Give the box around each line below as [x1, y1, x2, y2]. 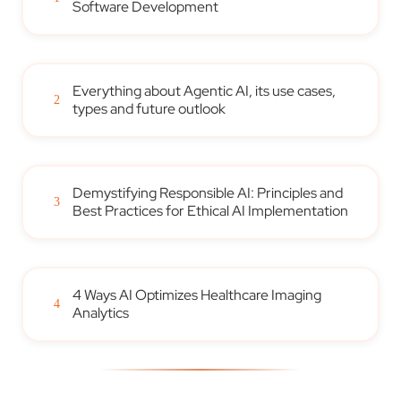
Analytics [73, 303, 130, 322]
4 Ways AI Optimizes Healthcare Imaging [73, 285, 322, 304]
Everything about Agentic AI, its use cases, [73, 81, 337, 100]
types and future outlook [73, 98, 226, 118]
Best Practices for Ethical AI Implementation [73, 200, 349, 220]
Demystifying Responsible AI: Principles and [73, 183, 344, 202]
